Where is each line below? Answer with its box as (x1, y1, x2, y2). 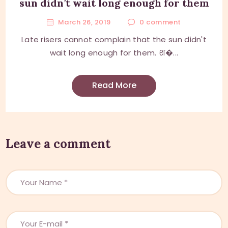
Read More (92, 79, 136, 92)
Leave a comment (6, 135, 111, 152)
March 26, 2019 (58, 17, 111, 27)
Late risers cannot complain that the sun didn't (21, 34, 207, 45)
